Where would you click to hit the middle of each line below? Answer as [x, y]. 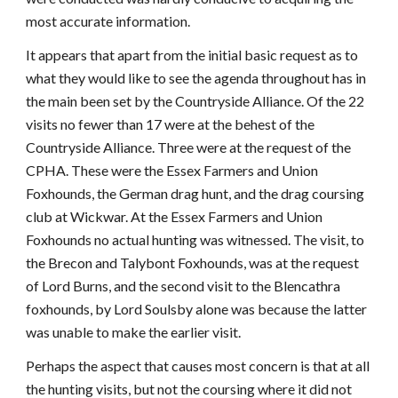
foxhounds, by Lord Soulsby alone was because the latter [197, 309]
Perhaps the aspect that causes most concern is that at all [198, 366]
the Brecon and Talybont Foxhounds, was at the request [193, 263]
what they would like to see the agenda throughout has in [196, 78]
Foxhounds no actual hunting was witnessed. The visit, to [195, 239]
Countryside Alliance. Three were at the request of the [189, 147]
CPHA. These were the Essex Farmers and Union [172, 170]
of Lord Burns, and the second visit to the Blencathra [183, 286]
